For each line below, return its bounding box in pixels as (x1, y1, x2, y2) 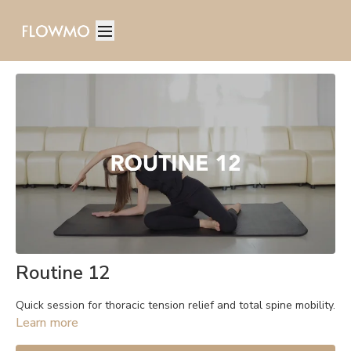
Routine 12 (16, 259, 110, 285)
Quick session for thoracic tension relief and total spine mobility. (16, 297, 335, 313)
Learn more (16, 313, 78, 331)
